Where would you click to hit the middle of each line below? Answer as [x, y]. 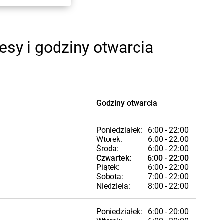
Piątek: [108, 167]
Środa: [108, 149]
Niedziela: [113, 186]
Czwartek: [114, 158]
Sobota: [110, 177]
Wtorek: [109, 139]
